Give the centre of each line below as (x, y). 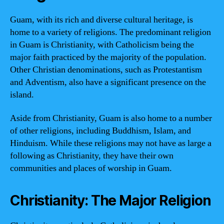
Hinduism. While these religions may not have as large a (111, 143)
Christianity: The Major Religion (110, 200)
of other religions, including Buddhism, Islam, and (100, 131)
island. (22, 94)
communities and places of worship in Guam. (91, 168)
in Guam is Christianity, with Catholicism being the (102, 44)
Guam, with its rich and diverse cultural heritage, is (101, 19)
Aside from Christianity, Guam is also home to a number (111, 118)
